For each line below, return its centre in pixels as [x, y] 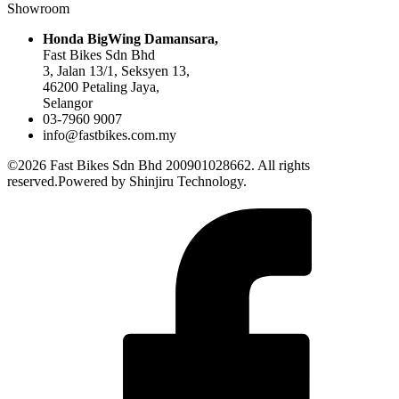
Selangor [68, 102]
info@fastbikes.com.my [110, 134]
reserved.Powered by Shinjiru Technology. [127, 181]
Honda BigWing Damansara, [130, 38]
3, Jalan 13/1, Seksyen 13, [116, 70]
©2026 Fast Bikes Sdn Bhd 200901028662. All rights [159, 165]
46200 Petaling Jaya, [101, 86]
